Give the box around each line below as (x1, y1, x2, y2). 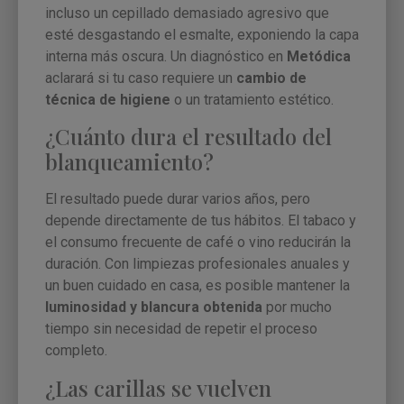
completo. (45, 342, 107, 360)
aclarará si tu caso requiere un (45, 69, 236, 87)
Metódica (287, 47, 351, 65)
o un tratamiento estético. (170, 90, 334, 108)
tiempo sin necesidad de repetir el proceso (45, 320, 317, 338)
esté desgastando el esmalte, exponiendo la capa (45, 25, 359, 43)
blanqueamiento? (45, 147, 214, 177)
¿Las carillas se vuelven (45, 372, 271, 402)
